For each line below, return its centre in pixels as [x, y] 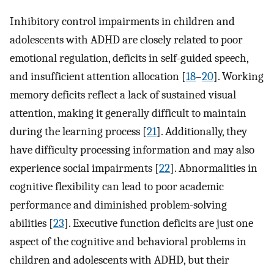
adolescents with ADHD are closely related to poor [126, 40]
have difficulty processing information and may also [132, 150]
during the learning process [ [78, 132]
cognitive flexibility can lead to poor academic [117, 187]
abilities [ [31, 224]
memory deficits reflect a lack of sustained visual [123, 95]
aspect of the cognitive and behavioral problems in [128, 242]
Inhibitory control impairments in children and [122, 22]
